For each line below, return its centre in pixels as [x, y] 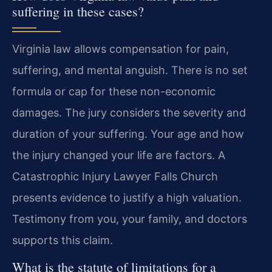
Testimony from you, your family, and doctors [130, 219]
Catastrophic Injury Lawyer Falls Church [115, 176]
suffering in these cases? [78, 11]
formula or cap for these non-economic [114, 91]
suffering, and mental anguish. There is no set [130, 70]
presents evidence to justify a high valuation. [127, 197]
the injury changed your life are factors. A [119, 155]
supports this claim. [63, 240]
